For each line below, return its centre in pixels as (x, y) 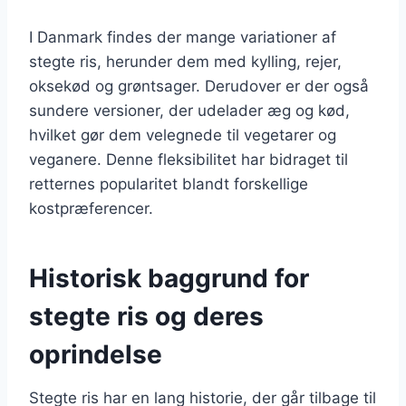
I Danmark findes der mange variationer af (183, 37)
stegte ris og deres (146, 316)
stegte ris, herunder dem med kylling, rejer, (185, 61)
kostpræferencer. (91, 208)
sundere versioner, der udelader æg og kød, (189, 110)
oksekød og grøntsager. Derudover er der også (199, 86)
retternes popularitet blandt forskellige (169, 184)
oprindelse (96, 354)
